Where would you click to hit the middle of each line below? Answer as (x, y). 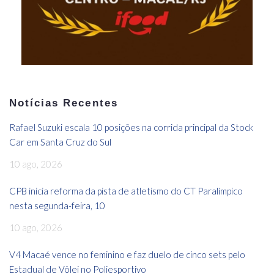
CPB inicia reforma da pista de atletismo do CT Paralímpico (126, 191)
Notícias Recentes (64, 103)
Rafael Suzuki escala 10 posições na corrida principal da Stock (131, 127)
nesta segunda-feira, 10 (57, 205)
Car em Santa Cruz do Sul (60, 142)
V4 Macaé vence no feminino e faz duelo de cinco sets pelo (127, 254)
